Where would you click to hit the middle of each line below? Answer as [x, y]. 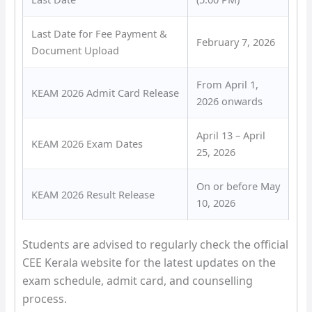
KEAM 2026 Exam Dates [87, 144]
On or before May [239, 186]
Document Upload [76, 50]
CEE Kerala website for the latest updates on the [149, 262]
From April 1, [228, 85]
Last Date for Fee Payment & [100, 34]
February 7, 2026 [236, 42]
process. [45, 298]
